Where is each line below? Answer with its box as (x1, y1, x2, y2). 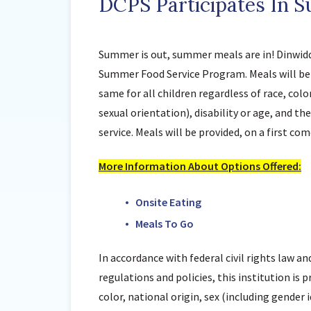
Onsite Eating (135, 195, 201, 209)
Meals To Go (135, 217, 194, 230)
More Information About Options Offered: (99, 159, 301, 173)
